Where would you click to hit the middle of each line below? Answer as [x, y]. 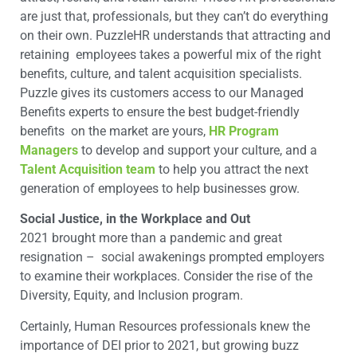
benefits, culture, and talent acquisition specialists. [161, 73]
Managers [49, 150]
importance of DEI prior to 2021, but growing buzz [159, 345]
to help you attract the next [232, 169]
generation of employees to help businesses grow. [160, 188]
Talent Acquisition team [88, 169]
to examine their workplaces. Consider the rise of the [166, 277]
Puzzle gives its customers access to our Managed [162, 92]
